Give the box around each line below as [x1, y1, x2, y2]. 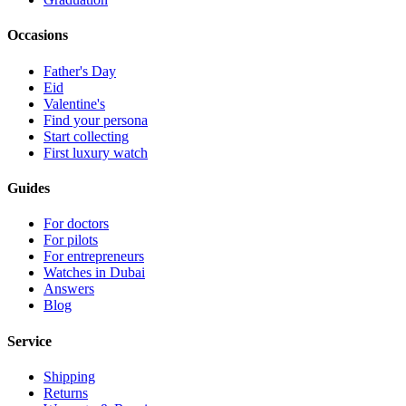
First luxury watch [43, 144, 148, 160]
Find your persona [43, 111, 148, 128]
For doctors [43, 216, 109, 232]
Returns [43, 384, 88, 401]
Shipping [43, 368, 95, 384]
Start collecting [43, 128, 129, 144]
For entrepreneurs [43, 248, 144, 265]
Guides [7, 179, 50, 196]
